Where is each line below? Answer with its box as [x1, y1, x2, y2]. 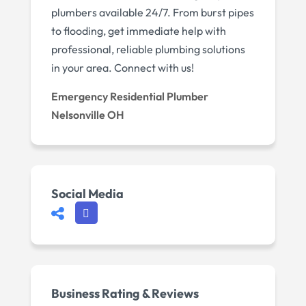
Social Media [51, 186, 124, 202]
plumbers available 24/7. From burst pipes [51, 5, 254, 20]
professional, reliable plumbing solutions [51, 42, 245, 57]
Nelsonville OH [51, 108, 124, 122]
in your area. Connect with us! [51, 61, 194, 75]
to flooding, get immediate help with [51, 24, 226, 38]
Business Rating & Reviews [51, 286, 199, 302]
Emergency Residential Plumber [51, 89, 208, 104]
